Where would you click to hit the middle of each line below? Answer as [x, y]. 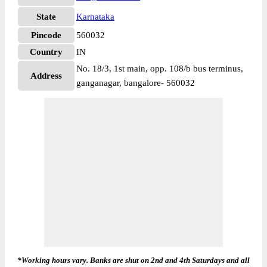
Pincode [46, 35]
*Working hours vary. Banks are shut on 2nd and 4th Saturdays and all [133, 260]
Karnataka [95, 17]
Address [46, 76]
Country [46, 52]
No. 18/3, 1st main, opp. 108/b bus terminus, [160, 69]
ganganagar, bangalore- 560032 [136, 83]
